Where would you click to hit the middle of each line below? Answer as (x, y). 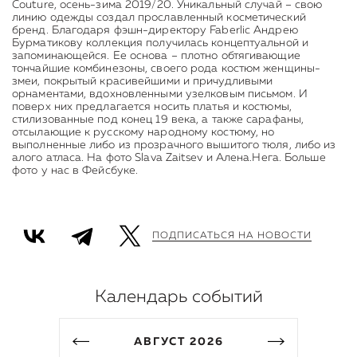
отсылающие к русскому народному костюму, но (143, 133)
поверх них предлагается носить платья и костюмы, (152, 107)
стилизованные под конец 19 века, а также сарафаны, (158, 120)
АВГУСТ (159, 342)
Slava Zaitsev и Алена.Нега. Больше (230, 158)
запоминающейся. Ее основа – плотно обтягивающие (156, 56)
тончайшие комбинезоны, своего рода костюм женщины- (167, 69)
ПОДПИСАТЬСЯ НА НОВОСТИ (232, 235)
